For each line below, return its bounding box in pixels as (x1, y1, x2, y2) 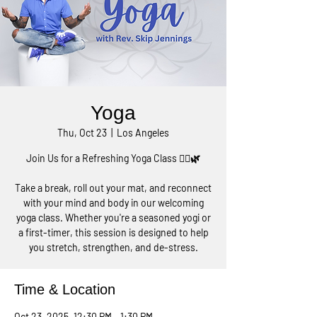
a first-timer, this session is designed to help (18, 226, 209, 238)
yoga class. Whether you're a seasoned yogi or (16, 212, 211, 224)
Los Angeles (117, 127, 169, 139)
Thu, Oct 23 (57, 127, 107, 139)
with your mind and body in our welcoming (23, 197, 204, 209)
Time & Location (14, 282, 115, 297)
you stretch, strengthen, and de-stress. (28, 241, 198, 253)
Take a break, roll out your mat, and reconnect (15, 182, 212, 194)
